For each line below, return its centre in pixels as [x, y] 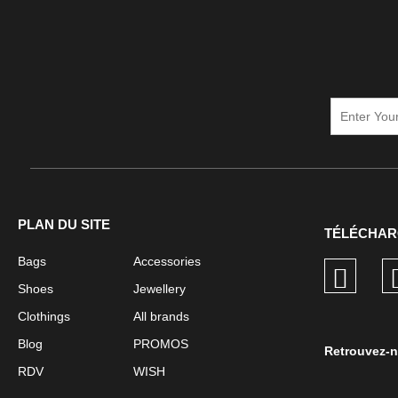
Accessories [167, 261]
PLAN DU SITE [64, 224]
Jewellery [160, 288]
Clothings [44, 316]
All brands [162, 316]
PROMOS [161, 343]
